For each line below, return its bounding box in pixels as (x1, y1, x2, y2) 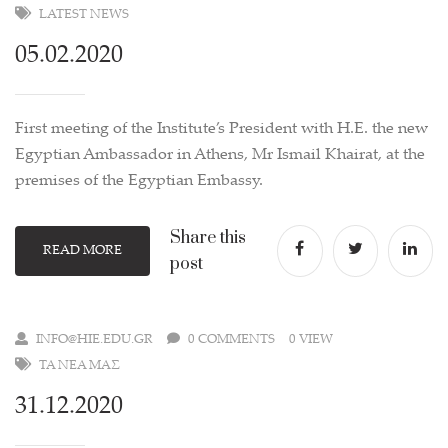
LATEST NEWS (39, 8, 129, 22)
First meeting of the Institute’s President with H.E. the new (15, 121, 428, 138)
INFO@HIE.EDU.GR (36, 333, 153, 347)
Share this (169, 227, 246, 249)
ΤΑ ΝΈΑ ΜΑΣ (39, 359, 120, 373)
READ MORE (42, 244, 122, 258)
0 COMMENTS (188, 333, 275, 347)
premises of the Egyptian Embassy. (15, 173, 263, 190)
